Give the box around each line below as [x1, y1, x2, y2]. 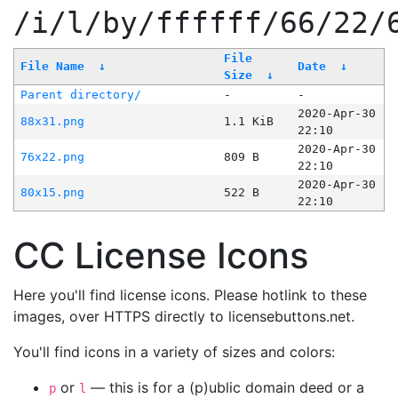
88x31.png [20, 115, 84, 129]
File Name [20, 60, 84, 74]
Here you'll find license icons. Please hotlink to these [13, 286, 367, 305]
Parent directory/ [20, 88, 141, 102]
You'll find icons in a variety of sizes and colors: [13, 343, 335, 362]
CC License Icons [13, 234, 308, 278]
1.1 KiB [223, 115, 274, 129]
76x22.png [20, 150, 84, 164]
